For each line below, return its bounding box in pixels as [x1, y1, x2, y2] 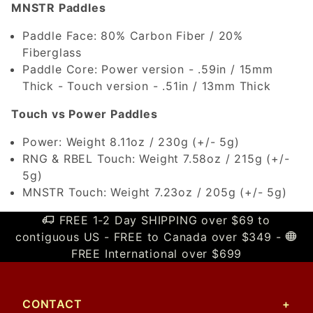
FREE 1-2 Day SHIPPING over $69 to [54, 213, 270, 227]
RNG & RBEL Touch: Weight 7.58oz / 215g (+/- [22, 151, 290, 166]
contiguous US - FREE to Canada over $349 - [15, 230, 286, 244]
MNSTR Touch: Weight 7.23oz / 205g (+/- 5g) [22, 184, 287, 199]
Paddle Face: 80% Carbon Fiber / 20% [22, 28, 243, 43]
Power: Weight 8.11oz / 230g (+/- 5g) [22, 134, 240, 149]
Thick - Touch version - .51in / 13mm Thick [22, 78, 271, 93]
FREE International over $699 [71, 247, 242, 261]
